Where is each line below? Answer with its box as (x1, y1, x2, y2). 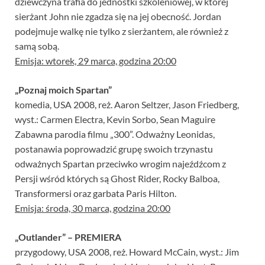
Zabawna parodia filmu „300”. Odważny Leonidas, (15, 128, 215, 140)
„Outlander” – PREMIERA (15, 231, 121, 243)
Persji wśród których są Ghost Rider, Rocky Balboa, (15, 173, 219, 185)
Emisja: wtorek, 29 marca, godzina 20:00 (15, 55, 176, 67)
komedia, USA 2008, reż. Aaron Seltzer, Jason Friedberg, (15, 99, 239, 111)
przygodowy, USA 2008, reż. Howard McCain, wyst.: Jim (15, 246, 239, 258)
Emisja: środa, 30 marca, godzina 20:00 (15, 202, 170, 214)
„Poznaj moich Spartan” (15, 84, 112, 96)
